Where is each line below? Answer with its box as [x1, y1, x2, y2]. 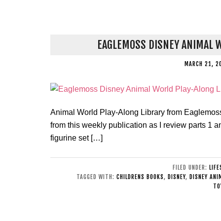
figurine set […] [50, 134, 103, 142]
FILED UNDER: [172, 164, 209, 171]
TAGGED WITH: [76, 173, 116, 181]
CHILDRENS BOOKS [116, 173, 164, 181]
